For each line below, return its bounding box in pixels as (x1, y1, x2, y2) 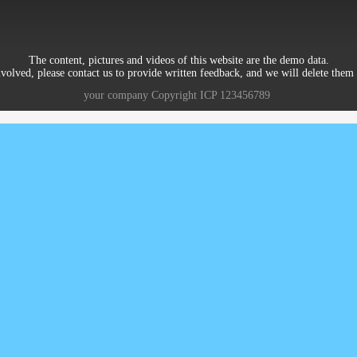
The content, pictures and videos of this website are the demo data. (28, 54, 329, 67)
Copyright (148, 89, 200, 102)
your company (84, 89, 148, 102)
